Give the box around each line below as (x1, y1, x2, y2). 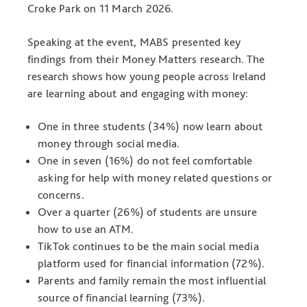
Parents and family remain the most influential (38, 273, 267, 288)
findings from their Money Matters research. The (27, 51, 265, 66)
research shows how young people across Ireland (27, 69, 267, 83)
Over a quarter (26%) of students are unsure (38, 205, 258, 219)
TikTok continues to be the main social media (38, 239, 259, 254)
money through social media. (38, 136, 180, 151)
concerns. (38, 188, 84, 202)
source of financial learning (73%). (38, 291, 205, 305)
